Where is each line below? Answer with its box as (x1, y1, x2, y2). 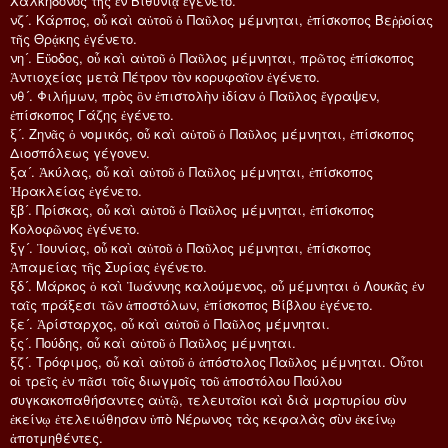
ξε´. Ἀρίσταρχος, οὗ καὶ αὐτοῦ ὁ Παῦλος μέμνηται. (10, 313, 330, 333)
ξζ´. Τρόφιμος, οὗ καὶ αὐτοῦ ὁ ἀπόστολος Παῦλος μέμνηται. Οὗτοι (10, 351, 424, 371)
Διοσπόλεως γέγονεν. (10, 142, 150, 162)
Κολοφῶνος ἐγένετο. (10, 218, 140, 238)
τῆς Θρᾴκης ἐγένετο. (10, 28, 137, 48)
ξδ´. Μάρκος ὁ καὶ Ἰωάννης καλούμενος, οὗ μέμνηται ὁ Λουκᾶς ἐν (10, 275, 424, 295)
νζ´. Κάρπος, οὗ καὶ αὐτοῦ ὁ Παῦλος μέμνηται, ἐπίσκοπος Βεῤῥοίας (10, 9, 433, 29)
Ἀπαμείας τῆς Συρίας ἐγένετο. (10, 256, 207, 276)
